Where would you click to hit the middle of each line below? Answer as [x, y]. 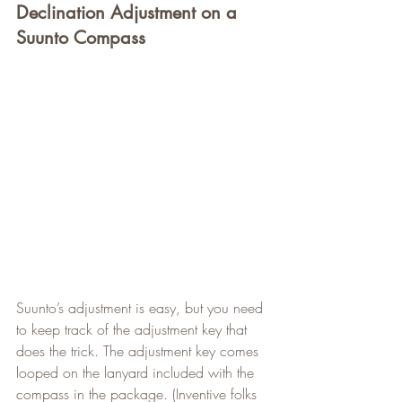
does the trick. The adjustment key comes [140, 351]
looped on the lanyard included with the [137, 373]
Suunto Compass [81, 37]
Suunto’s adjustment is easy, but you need [142, 308]
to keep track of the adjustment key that [134, 330]
